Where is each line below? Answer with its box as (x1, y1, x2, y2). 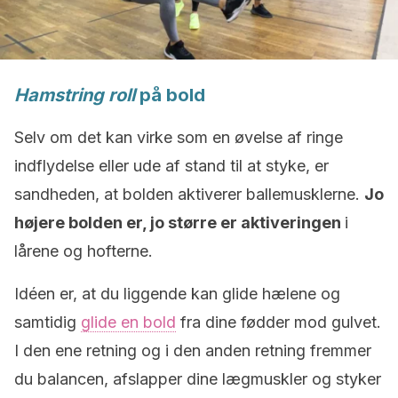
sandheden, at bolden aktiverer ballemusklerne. (14, 185, 364, 203)
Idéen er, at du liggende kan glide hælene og (14, 284, 340, 303)
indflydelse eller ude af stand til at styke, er (14, 156, 329, 175)
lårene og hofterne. (14, 242, 153, 260)
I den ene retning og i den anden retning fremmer (14, 341, 371, 360)
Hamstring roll (14, 84, 135, 106)
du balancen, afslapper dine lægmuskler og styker (14, 370, 381, 388)
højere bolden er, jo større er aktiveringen (14, 213, 345, 232)
